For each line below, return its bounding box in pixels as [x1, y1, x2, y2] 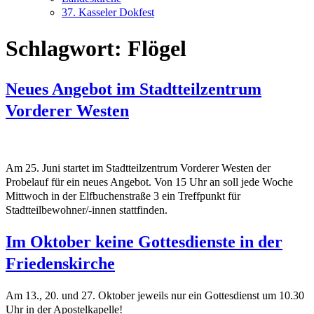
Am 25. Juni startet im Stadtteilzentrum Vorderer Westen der [6, 161, 271, 174]
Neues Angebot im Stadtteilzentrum [6, 79, 261, 98]
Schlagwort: [6, 36, 128, 62]
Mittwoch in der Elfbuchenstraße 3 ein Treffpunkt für [6, 189, 240, 202]
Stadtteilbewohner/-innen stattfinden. [6, 203, 168, 216]
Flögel [128, 36, 186, 62]
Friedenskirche [6, 254, 115, 273]
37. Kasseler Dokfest [62, 6, 154, 18]
